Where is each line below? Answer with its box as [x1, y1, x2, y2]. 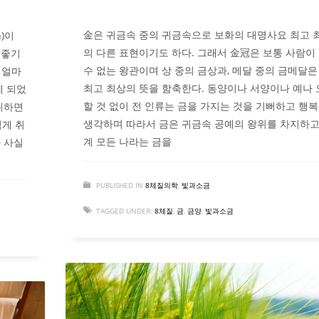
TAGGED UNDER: [96, 206, 152, 216]
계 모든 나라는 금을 [83, 135, 172, 149]
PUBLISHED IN [96, 180, 143, 191]
